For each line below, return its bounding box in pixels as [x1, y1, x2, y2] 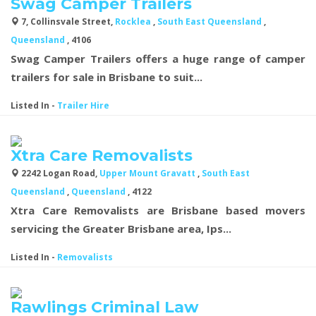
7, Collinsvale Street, [19, 15, 115, 28]
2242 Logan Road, [19, 166, 99, 179]
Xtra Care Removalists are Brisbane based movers [11, 202, 305, 217]
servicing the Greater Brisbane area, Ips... [11, 221, 231, 236]
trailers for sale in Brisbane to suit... [11, 69, 202, 84]
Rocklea [115, 15, 153, 28]
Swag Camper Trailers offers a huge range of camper [11, 51, 305, 66]
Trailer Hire [57, 99, 109, 111]
